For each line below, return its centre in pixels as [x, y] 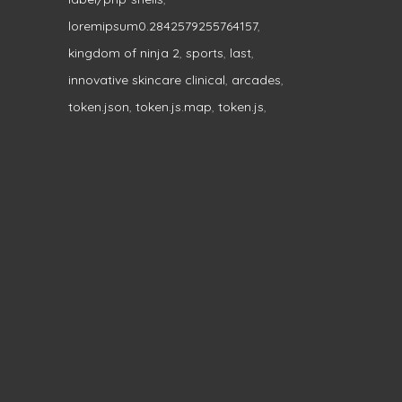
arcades [256, 79]
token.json [99, 106]
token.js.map [174, 106]
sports [205, 52]
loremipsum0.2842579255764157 [163, 26]
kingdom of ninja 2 [124, 52]
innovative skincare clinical [147, 79]
